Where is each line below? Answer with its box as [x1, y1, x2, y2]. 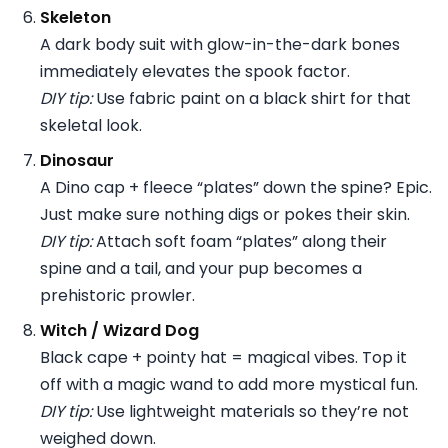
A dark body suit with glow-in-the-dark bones [40, 32, 400, 56]
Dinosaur [40, 148, 114, 172]
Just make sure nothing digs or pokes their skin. [40, 202, 410, 226]
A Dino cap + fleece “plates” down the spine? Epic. [40, 175, 432, 199]
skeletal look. [40, 113, 142, 137]
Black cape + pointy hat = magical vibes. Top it [40, 345, 407, 369]
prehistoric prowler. [40, 283, 195, 307]
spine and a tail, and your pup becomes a [40, 256, 362, 280]
